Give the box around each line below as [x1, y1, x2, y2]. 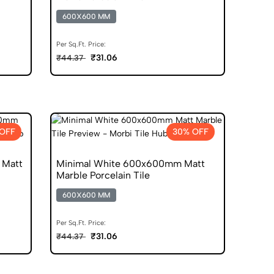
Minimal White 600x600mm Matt [56, 157, 205, 169]
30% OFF [172, 126, 209, 137]
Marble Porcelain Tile [56, 169, 150, 181]
